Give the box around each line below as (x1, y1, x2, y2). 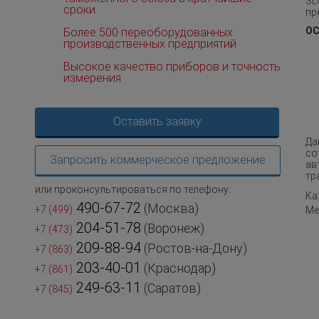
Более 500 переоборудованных (63, 25, 233, 39)
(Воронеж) (141, 220, 204, 236)
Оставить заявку (113, 114, 202, 128)
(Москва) (141, 200, 199, 216)
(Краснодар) (141, 260, 216, 276)
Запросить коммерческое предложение (50, 152, 266, 167)
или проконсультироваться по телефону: (35, 183, 231, 195)
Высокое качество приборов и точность (63, 59, 281, 73)
